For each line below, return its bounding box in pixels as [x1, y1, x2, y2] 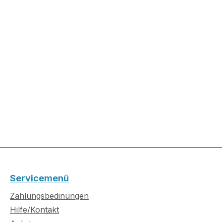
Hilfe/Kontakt [10, 205, 59, 215]
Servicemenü [10, 173, 69, 184]
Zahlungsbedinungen [10, 191, 89, 201]
